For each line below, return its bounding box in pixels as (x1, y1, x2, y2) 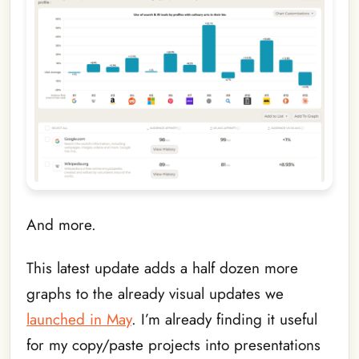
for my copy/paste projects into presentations (26, 334, 321, 357)
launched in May (26, 309, 131, 331)
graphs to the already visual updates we (26, 283, 284, 305)
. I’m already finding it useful (131, 309, 317, 331)
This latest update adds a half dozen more (26, 257, 298, 280)
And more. (26, 213, 96, 236)
